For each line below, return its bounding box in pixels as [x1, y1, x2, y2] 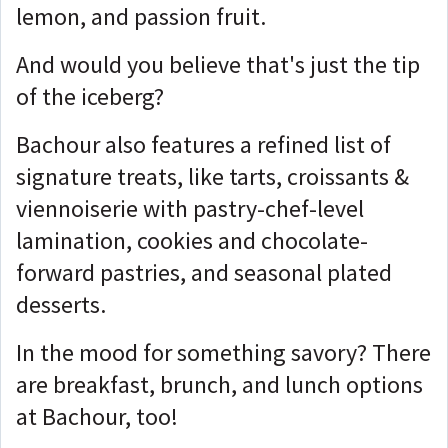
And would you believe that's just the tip [16, 48, 420, 80]
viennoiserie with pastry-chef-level [16, 192, 364, 224]
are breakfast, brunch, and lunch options [16, 368, 423, 400]
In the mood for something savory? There [16, 336, 431, 368]
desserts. [16, 288, 106, 320]
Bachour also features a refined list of [16, 128, 391, 160]
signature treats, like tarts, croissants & [16, 160, 409, 192]
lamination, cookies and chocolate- [16, 224, 368, 256]
